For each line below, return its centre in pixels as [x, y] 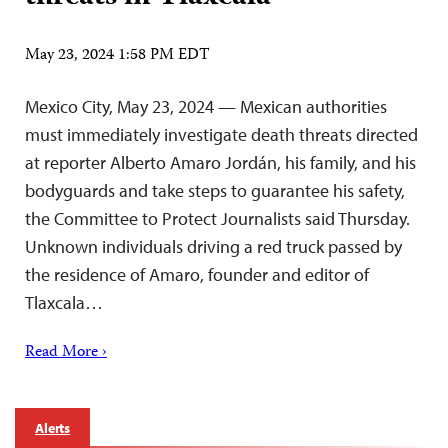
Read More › [66, 353]
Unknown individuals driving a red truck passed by [213, 247]
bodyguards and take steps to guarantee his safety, [215, 191]
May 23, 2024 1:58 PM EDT [117, 56]
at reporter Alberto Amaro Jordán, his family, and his [220, 163]
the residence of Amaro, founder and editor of [197, 275]
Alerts [53, 428]
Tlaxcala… [64, 303]
